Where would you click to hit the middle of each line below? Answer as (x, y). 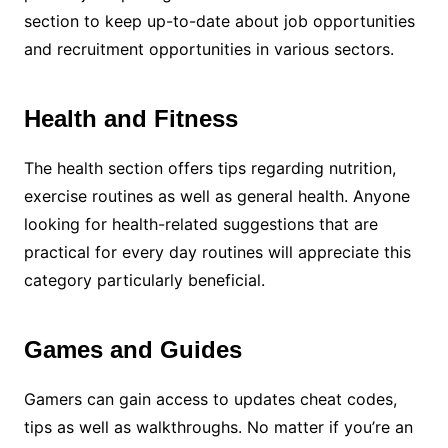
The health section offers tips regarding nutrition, (209, 168)
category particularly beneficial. (144, 280)
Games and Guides (132, 349)
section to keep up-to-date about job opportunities (219, 21)
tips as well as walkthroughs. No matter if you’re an (218, 427)
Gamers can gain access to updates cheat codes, (210, 399)
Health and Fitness (130, 118)
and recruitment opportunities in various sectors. (208, 49)
